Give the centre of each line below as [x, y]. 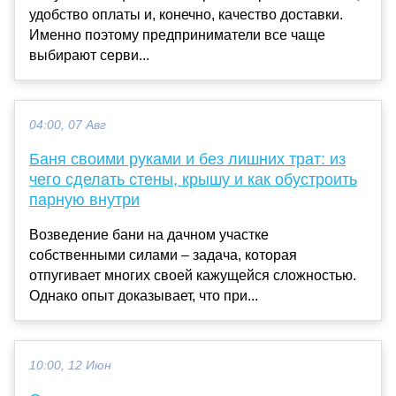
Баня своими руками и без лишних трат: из [187, 160]
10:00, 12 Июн [70, 366]
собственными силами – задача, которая [163, 255]
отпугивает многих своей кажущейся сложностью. [193, 276]
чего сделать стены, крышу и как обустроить [193, 180]
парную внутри [84, 200]
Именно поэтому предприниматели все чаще [177, 35]
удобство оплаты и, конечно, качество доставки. [186, 15]
